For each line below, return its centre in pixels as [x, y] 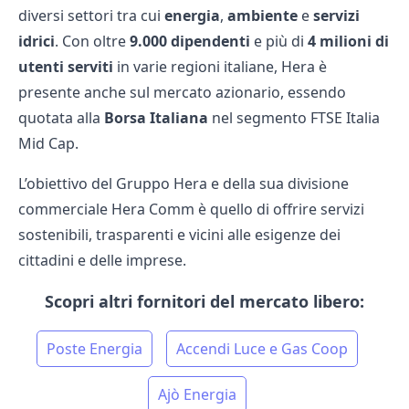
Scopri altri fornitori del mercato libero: [204, 301]
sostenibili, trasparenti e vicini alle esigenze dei [179, 235]
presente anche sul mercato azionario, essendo [182, 92]
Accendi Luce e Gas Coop [262, 349]
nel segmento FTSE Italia [294, 118]
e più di [279, 41]
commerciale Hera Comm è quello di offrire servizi [191, 209]
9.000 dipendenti [190, 41]
